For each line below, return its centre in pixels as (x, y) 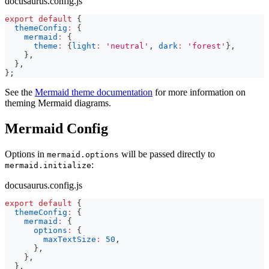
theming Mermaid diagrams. (58, 103)
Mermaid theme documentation (94, 92)
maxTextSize (70, 240)
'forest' (207, 46)
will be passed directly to (167, 154)
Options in (26, 154)
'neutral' (127, 46)
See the (20, 92)
